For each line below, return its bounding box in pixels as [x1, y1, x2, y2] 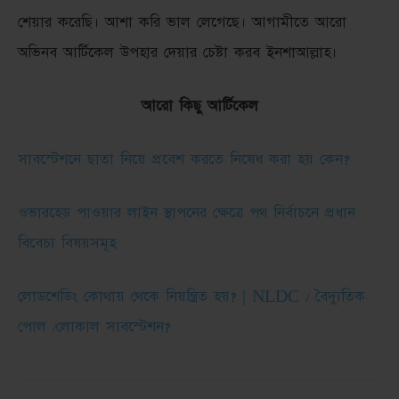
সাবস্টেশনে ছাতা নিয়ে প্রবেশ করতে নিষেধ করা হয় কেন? [18, 150, 349, 170]
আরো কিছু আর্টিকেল [141, 96, 258, 117]
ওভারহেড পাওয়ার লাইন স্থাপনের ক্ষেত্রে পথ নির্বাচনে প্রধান [18, 203, 355, 224]
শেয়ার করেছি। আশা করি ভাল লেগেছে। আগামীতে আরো [18, 12, 346, 33]
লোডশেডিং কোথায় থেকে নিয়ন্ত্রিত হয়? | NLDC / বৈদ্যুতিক [18, 287, 365, 307]
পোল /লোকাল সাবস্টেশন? [18, 317, 170, 338]
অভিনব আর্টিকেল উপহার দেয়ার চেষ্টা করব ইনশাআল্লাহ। [18, 43, 337, 63]
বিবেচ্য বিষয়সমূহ [18, 233, 116, 254]
